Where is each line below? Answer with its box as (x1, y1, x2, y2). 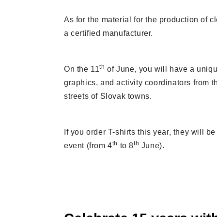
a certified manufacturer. (64, 29, 154, 37)
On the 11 (64, 65, 100, 73)
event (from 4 (64, 141, 112, 150)
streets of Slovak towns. (64, 92, 152, 100)
